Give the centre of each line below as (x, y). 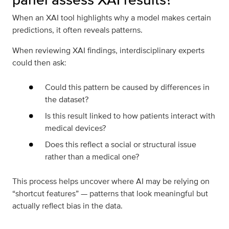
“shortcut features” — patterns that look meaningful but (110, 194)
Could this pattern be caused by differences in (127, 87)
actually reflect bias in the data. (67, 206)
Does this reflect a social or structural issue (121, 145)
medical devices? (75, 128)
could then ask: (39, 63)
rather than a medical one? (92, 157)
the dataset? (67, 100)
